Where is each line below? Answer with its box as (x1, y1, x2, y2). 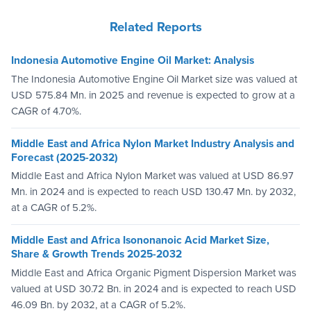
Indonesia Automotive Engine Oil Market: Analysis (11, 54, 254, 67)
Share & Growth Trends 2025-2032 (11, 248, 182, 261)
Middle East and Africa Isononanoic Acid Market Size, (11, 234, 269, 247)
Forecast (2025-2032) (11, 151, 118, 164)
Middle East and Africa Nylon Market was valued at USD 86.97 (11, 169, 294, 183)
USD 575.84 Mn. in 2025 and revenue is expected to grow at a (11, 88, 295, 101)
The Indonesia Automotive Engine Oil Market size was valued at (11, 72, 297, 85)
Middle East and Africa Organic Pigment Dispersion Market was (11, 266, 296, 279)
